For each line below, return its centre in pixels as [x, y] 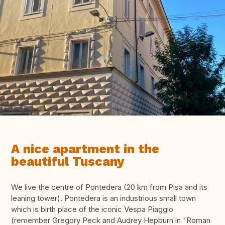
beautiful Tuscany [68, 162]
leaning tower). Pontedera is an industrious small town [103, 198]
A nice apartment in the [85, 149]
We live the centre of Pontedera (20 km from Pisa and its [109, 187]
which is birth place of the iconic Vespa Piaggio [92, 209]
